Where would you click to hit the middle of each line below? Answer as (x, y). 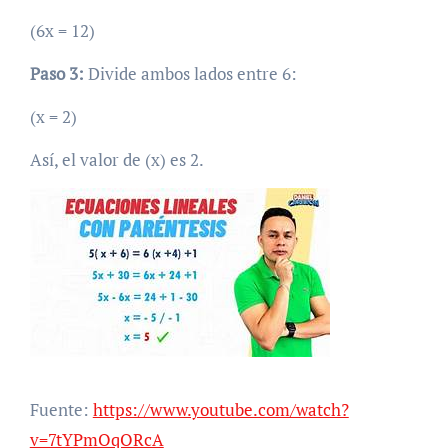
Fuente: (61, 410)
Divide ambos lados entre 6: (190, 73)
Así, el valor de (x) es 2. (116, 159)
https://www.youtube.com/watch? (220, 410)
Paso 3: (56, 73)
